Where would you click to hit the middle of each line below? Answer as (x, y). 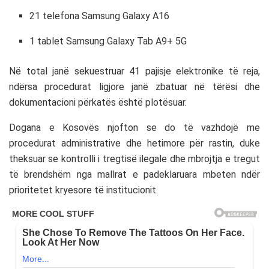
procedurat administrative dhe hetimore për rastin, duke (134, 143)
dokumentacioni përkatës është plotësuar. (98, 102)
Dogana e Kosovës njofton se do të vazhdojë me (134, 127)
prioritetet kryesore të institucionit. (83, 190)
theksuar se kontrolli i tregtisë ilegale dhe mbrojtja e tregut (134, 159)
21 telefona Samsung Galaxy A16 (100, 16)
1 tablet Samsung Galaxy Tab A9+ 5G (108, 41)
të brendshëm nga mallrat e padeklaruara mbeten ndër (134, 174)
